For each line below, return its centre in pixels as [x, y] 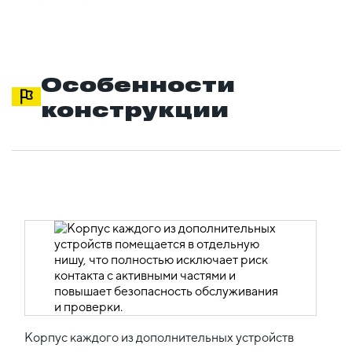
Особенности [138, 84]
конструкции [135, 109]
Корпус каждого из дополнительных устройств [159, 337]
